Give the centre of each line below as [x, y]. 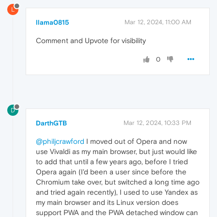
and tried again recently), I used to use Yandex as [117, 192]
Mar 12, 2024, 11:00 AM [158, 22]
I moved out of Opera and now [136, 141]
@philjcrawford [60, 141]
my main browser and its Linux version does [107, 202]
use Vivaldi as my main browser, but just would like [116, 151]
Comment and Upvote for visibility [91, 41]
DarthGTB [51, 123]
